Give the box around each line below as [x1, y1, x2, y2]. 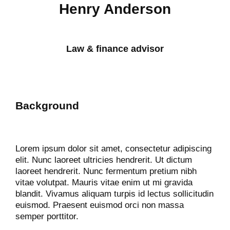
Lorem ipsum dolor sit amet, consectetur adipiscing [15, 144, 212, 154]
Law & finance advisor [66, 44, 164, 54]
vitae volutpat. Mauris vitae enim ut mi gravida [15, 178, 193, 187]
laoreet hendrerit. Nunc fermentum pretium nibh [15, 166, 197, 176]
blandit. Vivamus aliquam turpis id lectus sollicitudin [15, 189, 214, 199]
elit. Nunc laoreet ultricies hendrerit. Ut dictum [15, 155, 192, 165]
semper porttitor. [15, 212, 79, 221]
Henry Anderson [59, 1, 171, 17]
